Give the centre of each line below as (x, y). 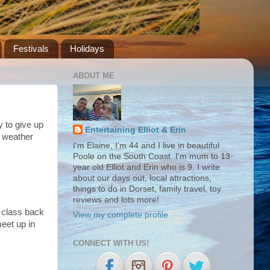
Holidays (87, 49)
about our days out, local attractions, (142, 178)
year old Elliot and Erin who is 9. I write (146, 168)
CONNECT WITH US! (111, 243)
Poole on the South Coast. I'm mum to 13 (152, 157)
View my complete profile (121, 215)
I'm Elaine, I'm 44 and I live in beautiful (146, 146)
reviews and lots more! (116, 200)
